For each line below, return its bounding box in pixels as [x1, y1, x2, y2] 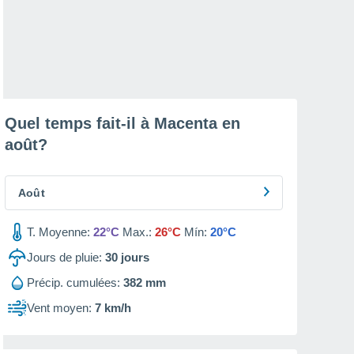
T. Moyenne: [27, 225, 90, 239]
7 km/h [95, 301, 131, 314]
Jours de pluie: [27, 250, 102, 264]
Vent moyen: [27, 301, 92, 314]
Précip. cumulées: [27, 276, 120, 289]
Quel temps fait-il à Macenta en [5, 115, 240, 132]
